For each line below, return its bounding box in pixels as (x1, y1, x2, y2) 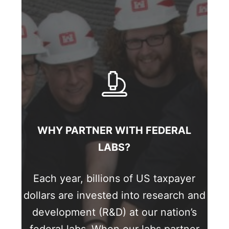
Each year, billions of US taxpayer (33, 172, 196, 185)
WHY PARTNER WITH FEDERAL (37, 124, 192, 136)
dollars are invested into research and (23, 189, 205, 202)
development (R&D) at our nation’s (32, 206, 197, 219)
